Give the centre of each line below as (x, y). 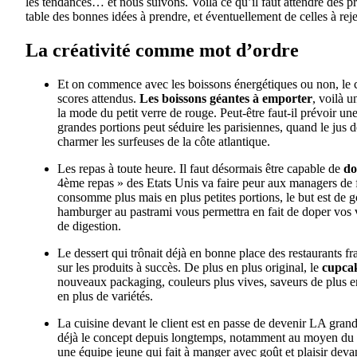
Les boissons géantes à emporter (226, 98)
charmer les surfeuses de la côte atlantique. (164, 141)
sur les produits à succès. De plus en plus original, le (190, 267)
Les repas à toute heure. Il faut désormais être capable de (200, 168)
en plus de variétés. (105, 296)
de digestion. (89, 226)
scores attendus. (98, 98)
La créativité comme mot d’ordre (162, 50)
